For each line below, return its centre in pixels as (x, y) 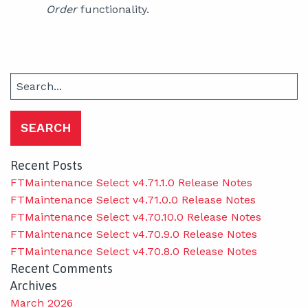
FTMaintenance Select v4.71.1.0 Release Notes (131, 182)
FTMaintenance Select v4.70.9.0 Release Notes (134, 234)
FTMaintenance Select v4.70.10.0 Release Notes (136, 217)
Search (26, 80)
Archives (34, 285)
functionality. (115, 9)
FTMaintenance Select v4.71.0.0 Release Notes (133, 199)
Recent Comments (62, 268)
